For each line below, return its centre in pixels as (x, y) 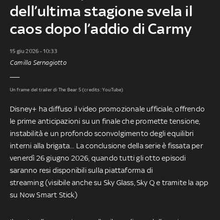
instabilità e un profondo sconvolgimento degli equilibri (102, 133)
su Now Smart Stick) (44, 194)
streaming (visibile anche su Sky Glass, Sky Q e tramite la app (109, 182)
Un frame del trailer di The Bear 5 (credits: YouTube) (67, 89)
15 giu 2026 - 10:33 (33, 51)
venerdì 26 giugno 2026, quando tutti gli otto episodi (98, 158)
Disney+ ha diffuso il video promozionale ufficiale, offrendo (108, 109)
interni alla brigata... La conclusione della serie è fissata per (106, 145)
